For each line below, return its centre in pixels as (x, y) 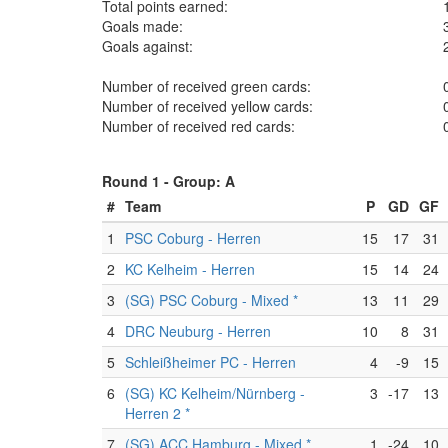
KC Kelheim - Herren (190, 269)
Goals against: (147, 46)
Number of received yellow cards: (207, 106)
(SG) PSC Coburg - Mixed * (211, 300)
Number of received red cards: (198, 126)
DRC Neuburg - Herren (198, 331)
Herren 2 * (157, 413)
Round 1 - (137, 181)
